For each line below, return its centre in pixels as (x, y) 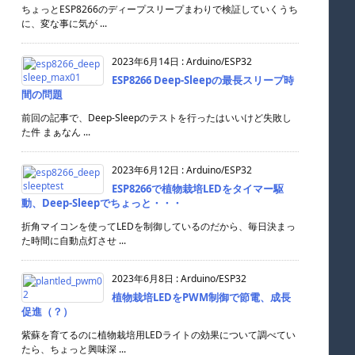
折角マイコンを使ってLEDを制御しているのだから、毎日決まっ (158, 226)
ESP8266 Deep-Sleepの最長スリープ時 (203, 80)
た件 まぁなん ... (56, 132)
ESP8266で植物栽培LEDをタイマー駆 (198, 189)
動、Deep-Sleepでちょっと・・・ (102, 203)
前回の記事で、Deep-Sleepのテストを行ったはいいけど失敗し (157, 118)
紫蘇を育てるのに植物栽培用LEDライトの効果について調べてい (158, 335)
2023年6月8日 (143, 279)
